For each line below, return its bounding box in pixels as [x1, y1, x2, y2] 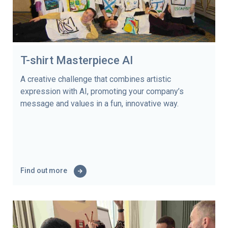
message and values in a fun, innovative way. [20, 98, 179, 108]
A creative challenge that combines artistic [20, 74, 171, 84]
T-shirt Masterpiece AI [20, 53, 133, 67]
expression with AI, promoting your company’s [20, 86, 184, 96]
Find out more [20, 166, 69, 175]
